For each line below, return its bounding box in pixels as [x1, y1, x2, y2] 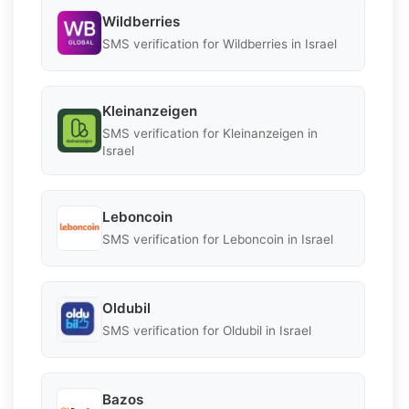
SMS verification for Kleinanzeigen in [102, 125, 318, 141]
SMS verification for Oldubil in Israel [102, 323, 311, 339]
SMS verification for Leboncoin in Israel [102, 232, 333, 247]
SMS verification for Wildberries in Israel [102, 37, 337, 52]
